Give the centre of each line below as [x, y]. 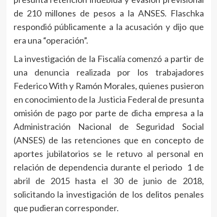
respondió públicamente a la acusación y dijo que [108, 27]
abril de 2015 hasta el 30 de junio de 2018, [108, 181]
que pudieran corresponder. [66, 208]
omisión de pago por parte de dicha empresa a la [108, 113]
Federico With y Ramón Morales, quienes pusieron [108, 86]
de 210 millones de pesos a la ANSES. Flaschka [108, 13]
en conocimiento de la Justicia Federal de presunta [108, 100]
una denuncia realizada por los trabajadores [108, 72]
